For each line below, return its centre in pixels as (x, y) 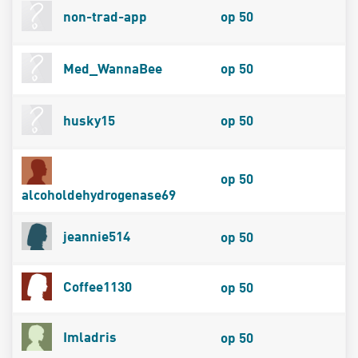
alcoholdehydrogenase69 (98, 197)
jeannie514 (95, 238)
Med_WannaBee (111, 70)
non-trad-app (103, 18)
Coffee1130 (95, 288)
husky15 (87, 121)
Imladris (88, 339)
